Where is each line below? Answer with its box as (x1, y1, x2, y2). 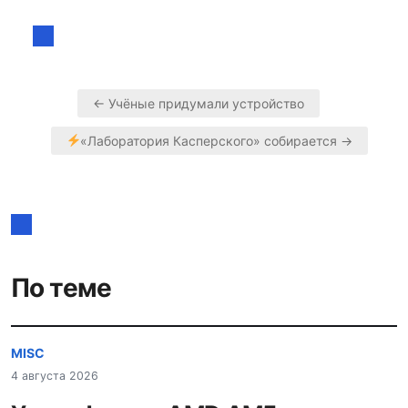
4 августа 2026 (11, 369, 98, 383)
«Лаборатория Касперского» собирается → (80, 132, 353, 148)
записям (32, 183, 138, 216)
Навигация (32, 127, 168, 159)
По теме (11, 271, 112, 303)
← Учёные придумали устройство (93, 95, 304, 111)
